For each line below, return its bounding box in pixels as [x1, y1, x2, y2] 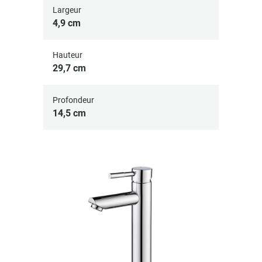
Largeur [53, 5, 81, 15]
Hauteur [53, 50, 82, 60]
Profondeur [53, 95, 94, 105]
